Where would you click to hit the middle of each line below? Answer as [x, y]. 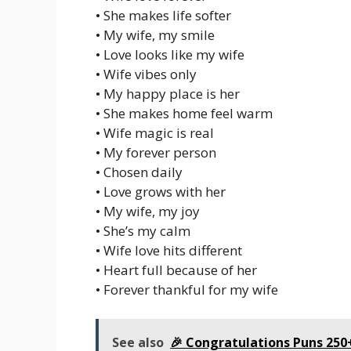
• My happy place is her [168, 93]
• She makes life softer [163, 15]
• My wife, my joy [148, 211]
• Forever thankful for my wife [187, 289]
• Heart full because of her [176, 270]
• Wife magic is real [155, 132]
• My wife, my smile [155, 34]
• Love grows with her [161, 191]
